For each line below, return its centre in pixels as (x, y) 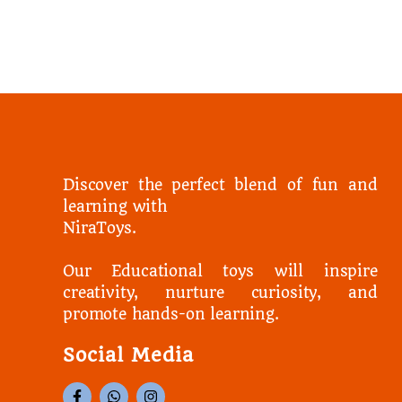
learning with (115, 207)
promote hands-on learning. (171, 315)
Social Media (128, 355)
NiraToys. (100, 228)
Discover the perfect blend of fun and (220, 185)
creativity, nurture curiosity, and (220, 293)
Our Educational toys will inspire (220, 271)
